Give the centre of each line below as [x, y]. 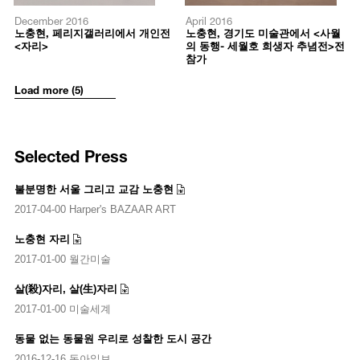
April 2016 [209, 20]
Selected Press [71, 153]
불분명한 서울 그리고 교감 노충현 [94, 189]
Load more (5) [49, 89]
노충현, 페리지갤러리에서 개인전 [92, 32]
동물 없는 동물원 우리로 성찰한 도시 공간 [112, 338]
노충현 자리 [42, 239]
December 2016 [51, 20]
